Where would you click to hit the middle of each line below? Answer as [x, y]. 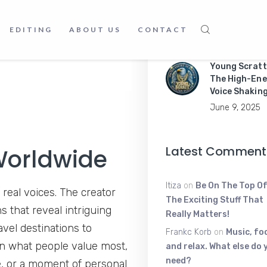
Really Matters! [197, 214]
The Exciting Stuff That [214, 200]
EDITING [31, 30]
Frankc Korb [188, 232]
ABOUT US [95, 30]
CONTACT [163, 30]
